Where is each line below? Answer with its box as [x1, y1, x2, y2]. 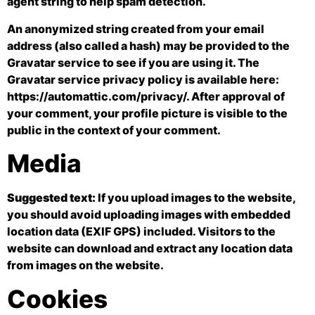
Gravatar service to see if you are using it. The [7, 55, 259, 70]
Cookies [7, 283, 108, 314]
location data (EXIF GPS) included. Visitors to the [7, 224, 276, 239]
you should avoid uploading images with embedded [7, 207, 290, 222]
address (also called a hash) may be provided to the [7, 38, 290, 53]
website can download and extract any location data [7, 241, 292, 256]
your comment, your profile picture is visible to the [7, 105, 288, 120]
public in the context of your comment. [7, 122, 221, 137]
